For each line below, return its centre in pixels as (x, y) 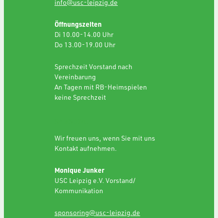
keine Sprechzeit (80, 97)
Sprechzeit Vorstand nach (93, 67)
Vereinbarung (75, 77)
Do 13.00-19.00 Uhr (85, 45)
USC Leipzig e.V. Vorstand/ (95, 181)
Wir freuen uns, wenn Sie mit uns (105, 138)
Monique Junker (80, 170)
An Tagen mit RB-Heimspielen (101, 87)
